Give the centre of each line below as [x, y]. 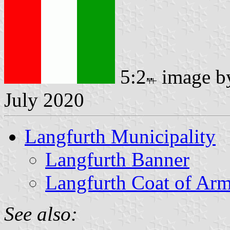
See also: [41, 214]
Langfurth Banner [117, 159]
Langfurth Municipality [120, 136]
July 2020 [44, 100]
